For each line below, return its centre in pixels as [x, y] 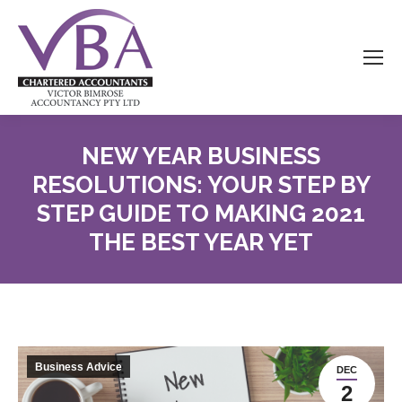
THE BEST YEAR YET [201, 242]
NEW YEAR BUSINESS [201, 156]
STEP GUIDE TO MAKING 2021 [201, 214]
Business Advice [79, 367]
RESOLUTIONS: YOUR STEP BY [201, 185]
